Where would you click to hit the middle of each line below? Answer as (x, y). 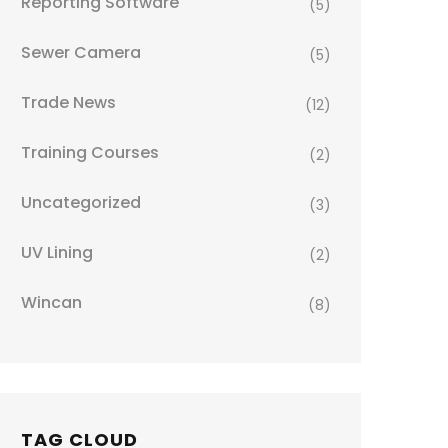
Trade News (68, 103)
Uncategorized (81, 203)
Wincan (51, 303)
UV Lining (57, 253)
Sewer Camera (81, 53)
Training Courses (90, 153)
